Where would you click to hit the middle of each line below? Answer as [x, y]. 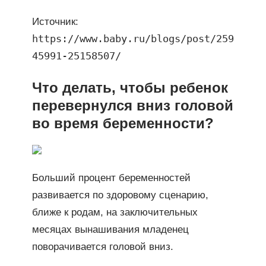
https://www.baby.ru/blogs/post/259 [133, 38]
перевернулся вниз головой [132, 105]
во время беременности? [123, 123]
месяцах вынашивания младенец [110, 230]
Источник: [55, 21]
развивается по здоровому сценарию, [120, 195]
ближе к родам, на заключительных [115, 213]
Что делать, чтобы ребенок [130, 87]
